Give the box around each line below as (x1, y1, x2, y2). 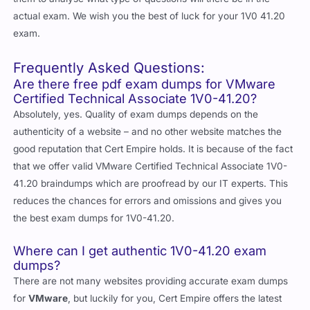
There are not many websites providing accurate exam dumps (13, 275, 289, 286)
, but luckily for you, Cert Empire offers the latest (68, 292, 282, 304)
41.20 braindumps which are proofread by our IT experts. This (13, 177, 289, 189)
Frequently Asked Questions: (13, 59, 206, 76)
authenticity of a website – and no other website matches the (13, 125, 282, 137)
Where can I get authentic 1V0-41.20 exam (13, 242, 267, 258)
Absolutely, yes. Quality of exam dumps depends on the (13, 108, 259, 120)
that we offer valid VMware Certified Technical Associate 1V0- (13, 160, 288, 172)
